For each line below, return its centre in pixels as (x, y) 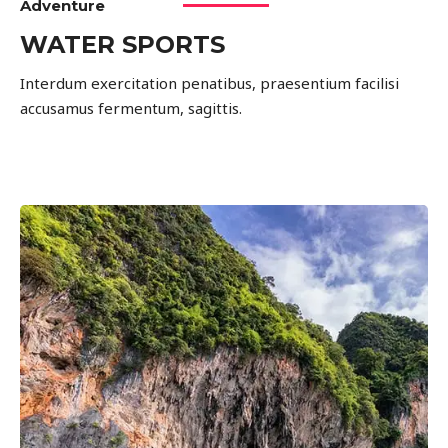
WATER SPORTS (122, 44)
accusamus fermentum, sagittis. (131, 108)
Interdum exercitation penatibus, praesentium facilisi (209, 83)
